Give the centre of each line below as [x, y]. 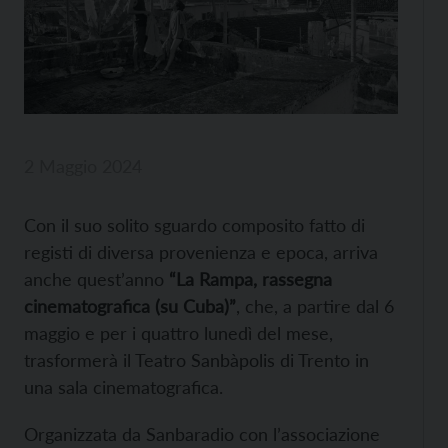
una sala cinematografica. [123, 386]
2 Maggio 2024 [83, 165]
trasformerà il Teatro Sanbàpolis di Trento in [196, 359]
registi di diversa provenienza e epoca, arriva [201, 251]
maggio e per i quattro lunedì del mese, [178, 332]
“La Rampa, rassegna [250, 278]
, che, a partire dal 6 [315, 305]
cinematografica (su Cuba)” [130, 305]
